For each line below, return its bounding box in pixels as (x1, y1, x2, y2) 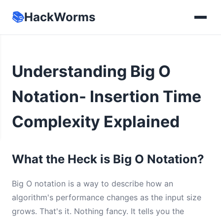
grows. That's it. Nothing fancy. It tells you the (12, 206, 184, 216)
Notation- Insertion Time (12, 87, 201, 106)
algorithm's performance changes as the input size (12, 192, 201, 202)
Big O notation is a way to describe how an (12, 179, 173, 188)
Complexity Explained (12, 112, 180, 131)
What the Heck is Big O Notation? (12, 152, 204, 166)
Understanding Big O (12, 62, 171, 81)
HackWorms (24, 10, 95, 24)
